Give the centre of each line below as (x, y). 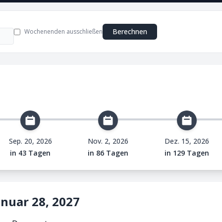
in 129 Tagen (187, 153)
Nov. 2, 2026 (108, 141)
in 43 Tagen (30, 153)
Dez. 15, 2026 (187, 141)
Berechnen (130, 31)
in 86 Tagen (108, 153)
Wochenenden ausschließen (63, 31)
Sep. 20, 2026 (30, 141)
